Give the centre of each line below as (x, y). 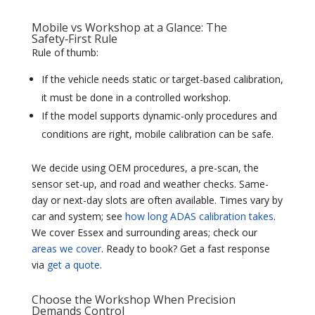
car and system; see (78, 216)
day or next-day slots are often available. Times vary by (157, 200)
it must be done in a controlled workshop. (136, 97)
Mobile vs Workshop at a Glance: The (129, 27)
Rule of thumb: (65, 52)
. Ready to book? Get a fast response (185, 249)
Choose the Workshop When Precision (133, 300)
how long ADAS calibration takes (199, 216)
